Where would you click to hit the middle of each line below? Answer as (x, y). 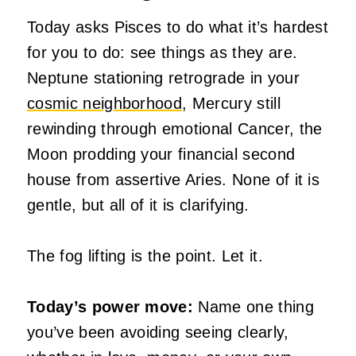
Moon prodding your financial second (161, 154)
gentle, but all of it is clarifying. (138, 205)
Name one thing (253, 306)
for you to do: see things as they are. (163, 52)
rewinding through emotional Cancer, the (175, 128)
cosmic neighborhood (105, 103)
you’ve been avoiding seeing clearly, (158, 332)
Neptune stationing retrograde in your (163, 77)
